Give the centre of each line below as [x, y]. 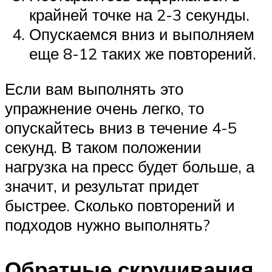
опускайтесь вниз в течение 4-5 [121, 127]
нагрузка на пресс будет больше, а [130, 166]
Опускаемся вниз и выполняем [142, 34]
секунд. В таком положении [103, 147]
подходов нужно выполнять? [107, 224]
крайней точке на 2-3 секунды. [139, 15]
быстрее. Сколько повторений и [120, 205]
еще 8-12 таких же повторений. [143, 54]
